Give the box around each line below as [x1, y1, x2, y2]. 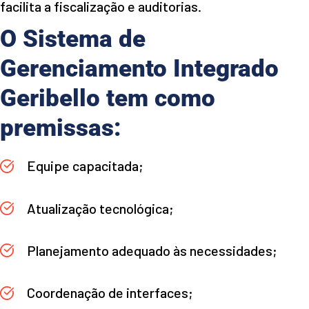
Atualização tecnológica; [24, 199, 174, 217]
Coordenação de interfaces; [24, 284, 193, 301]
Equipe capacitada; [24, 157, 143, 175]
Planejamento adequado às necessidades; [24, 241, 277, 259]
